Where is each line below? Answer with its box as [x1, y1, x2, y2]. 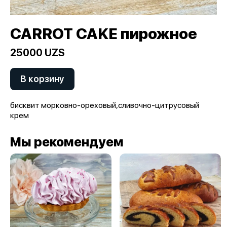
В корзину [20, 73, 64, 84]
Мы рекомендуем [10, 134, 124, 149]
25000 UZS [10, 47, 65, 59]
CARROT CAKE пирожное [10, 24, 197, 43]
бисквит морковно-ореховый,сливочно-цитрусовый [10, 100, 199, 110]
